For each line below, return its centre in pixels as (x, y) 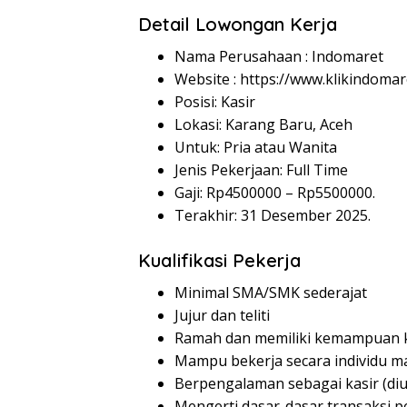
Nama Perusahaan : (243, 57)
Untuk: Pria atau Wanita (256, 148)
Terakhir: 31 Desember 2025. (273, 216)
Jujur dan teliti (222, 316)
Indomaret (347, 57)
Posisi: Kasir (215, 102)
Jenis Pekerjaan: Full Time (261, 170)
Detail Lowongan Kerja (238, 25)
